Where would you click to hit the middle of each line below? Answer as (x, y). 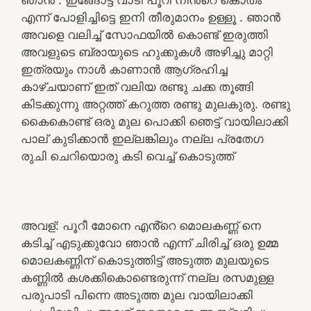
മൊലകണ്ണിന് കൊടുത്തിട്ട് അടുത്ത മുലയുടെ (145, 260)
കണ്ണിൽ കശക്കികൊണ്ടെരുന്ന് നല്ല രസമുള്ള (147, 277)
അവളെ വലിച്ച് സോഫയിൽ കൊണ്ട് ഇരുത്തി (144, 34)
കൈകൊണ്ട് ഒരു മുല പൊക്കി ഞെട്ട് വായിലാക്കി (154, 121)
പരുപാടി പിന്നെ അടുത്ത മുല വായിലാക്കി (137, 295)
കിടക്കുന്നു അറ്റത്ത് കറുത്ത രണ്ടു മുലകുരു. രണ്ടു (155, 104)
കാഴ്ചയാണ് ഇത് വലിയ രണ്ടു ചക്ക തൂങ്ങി (137, 86)
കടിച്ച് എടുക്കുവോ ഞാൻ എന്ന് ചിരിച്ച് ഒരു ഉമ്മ (150, 243)
